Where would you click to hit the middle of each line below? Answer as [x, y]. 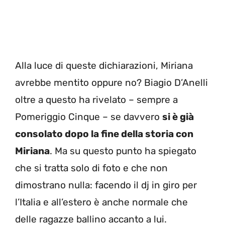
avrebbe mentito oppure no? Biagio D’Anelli [111, 82]
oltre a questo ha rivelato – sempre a [96, 99]
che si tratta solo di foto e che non [91, 168]
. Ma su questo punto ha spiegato [123, 151]
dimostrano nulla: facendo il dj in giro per [106, 185]
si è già [178, 117]
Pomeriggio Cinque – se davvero [89, 117]
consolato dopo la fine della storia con [104, 134]
